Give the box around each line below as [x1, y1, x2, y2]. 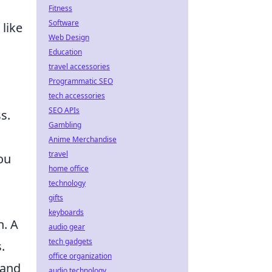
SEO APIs [49, 105, 80, 115]
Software [49, 18, 79, 28]
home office [49, 163, 89, 174]
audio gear [49, 222, 85, 232]
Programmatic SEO [49, 76, 113, 86]
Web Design [49, 32, 89, 42]
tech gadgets [49, 236, 92, 246]
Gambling [49, 120, 81, 130]
